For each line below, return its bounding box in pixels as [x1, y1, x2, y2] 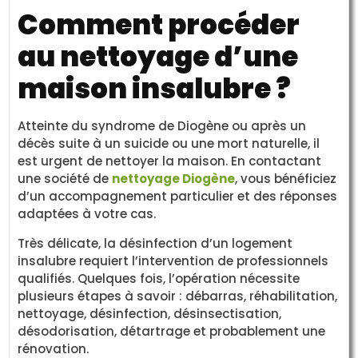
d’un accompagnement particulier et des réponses [18, 188, 338, 205]
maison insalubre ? [18, 70, 292, 109]
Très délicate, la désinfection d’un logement [18, 234, 293, 252]
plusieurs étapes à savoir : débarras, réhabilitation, [18, 287, 338, 304]
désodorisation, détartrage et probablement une [18, 322, 326, 340]
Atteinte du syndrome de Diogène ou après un [18, 117, 307, 135]
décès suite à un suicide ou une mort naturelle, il [18, 135, 320, 153]
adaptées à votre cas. [18, 205, 157, 223]
